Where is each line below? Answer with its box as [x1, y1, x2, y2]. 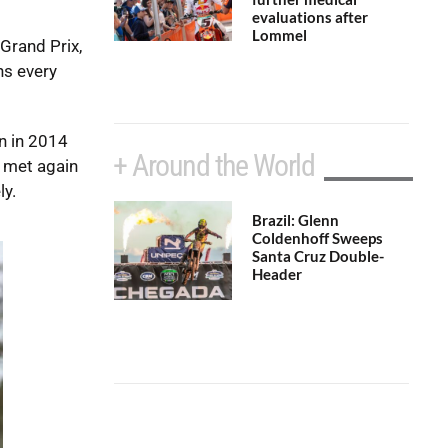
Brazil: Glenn [251, 210, 339, 229]
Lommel [251, 25, 307, 44]
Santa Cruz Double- [251, 246, 384, 265]
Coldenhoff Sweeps [251, 228, 383, 247]
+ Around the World [113, 147, 315, 183]
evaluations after [251, 7, 368, 26]
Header [251, 264, 302, 283]
